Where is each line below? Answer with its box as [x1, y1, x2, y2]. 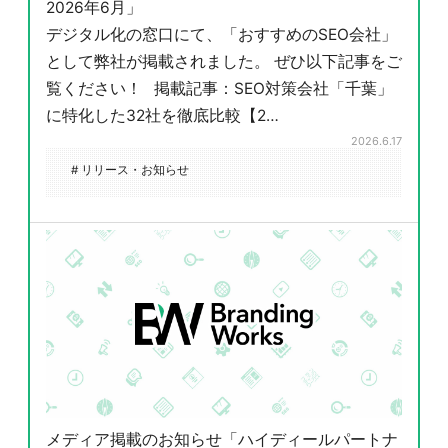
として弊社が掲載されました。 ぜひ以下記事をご [45, 52, 402, 72]
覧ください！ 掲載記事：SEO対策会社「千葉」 [45, 79, 393, 99]
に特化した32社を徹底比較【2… [45, 106, 279, 126]
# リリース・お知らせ [71, 163, 190, 178]
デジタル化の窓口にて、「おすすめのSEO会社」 [45, 25, 397, 45]
